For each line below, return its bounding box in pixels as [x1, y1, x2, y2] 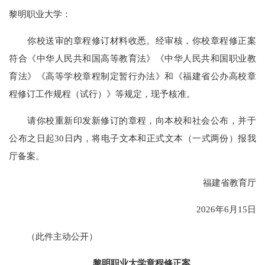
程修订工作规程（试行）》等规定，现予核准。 [9, 88, 196, 99]
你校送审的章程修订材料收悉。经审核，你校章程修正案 [9, 35, 256, 46]
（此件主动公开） [9, 231, 98, 241]
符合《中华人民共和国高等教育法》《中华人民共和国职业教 [9, 53, 256, 63]
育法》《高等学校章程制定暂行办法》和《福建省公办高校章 [9, 70, 256, 81]
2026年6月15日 [178, 204, 256, 215]
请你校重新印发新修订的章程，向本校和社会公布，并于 [9, 115, 256, 125]
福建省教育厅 [185, 177, 256, 188]
